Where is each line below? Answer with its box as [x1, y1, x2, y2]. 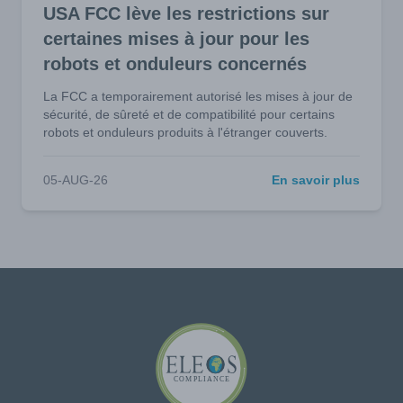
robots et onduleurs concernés [43, 54, 307, 74]
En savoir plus [272, 173, 360, 187]
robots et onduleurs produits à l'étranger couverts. [43, 125, 327, 139]
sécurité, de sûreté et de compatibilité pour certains [43, 107, 335, 121]
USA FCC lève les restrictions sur [43, 4, 329, 23]
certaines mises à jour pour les [43, 29, 309, 49]
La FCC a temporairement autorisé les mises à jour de [43, 89, 353, 103]
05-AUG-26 [43, 173, 108, 187]
